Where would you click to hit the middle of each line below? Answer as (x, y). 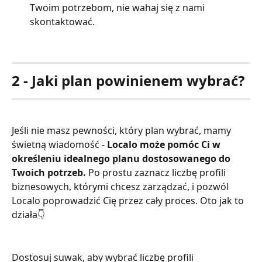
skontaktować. (62, 22)
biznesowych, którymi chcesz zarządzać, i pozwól (121, 187)
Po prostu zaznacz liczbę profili (157, 173)
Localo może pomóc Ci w (165, 145)
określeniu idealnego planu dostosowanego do (122, 159)
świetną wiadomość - (59, 145)
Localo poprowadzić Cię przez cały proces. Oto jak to (129, 201)
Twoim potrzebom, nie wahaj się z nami (118, 8)
